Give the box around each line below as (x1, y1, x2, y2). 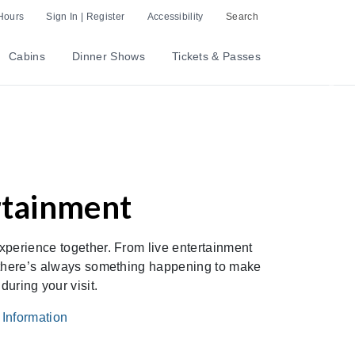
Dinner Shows (72, 50, 145, 63)
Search (226, 10, 258, 22)
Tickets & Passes (171, 50, 261, 63)
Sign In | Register (46, 10, 125, 22)
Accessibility (147, 10, 204, 22)
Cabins (9, 50, 46, 63)
